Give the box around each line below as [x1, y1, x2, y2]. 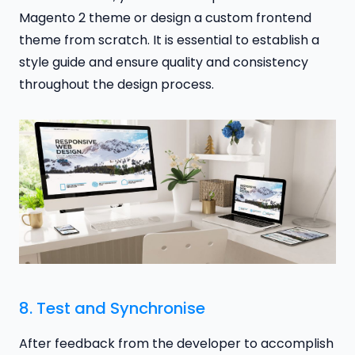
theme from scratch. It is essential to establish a [19, 31, 319, 50]
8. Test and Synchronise [19, 297, 205, 320]
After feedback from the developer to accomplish [19, 334, 334, 353]
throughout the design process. [19, 75, 214, 94]
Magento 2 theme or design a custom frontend [19, 9, 311, 28]
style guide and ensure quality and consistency [19, 53, 308, 72]
